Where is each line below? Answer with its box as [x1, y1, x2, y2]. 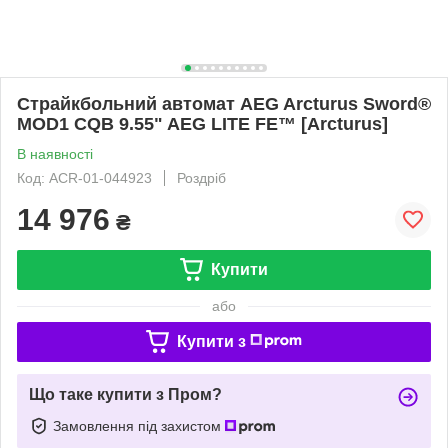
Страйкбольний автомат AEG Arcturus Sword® [17, 93, 431, 114]
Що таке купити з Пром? [29, 385, 222, 403]
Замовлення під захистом [53, 417, 225, 434]
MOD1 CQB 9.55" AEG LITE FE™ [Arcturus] [17, 113, 388, 134]
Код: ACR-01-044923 [17, 169, 152, 186]
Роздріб [177, 169, 226, 186]
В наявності [17, 145, 93, 162]
